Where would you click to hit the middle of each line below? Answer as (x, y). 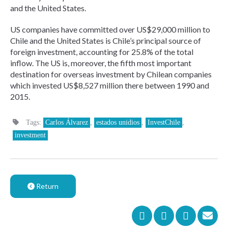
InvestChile (164, 123)
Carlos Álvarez (67, 123)
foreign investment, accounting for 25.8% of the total (102, 52)
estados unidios (118, 123)
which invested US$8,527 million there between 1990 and (110, 85)
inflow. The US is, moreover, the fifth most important (101, 63)
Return (47, 186)
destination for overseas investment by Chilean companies (111, 74)
